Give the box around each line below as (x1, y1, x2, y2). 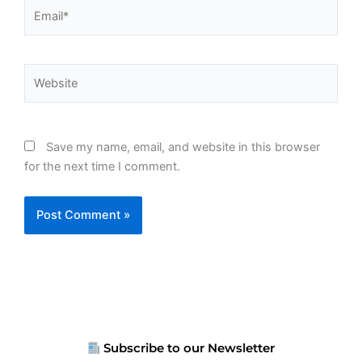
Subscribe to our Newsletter (100, 341, 276, 356)
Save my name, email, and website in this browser (46, 139, 320, 154)
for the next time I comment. (24, 158, 180, 174)
